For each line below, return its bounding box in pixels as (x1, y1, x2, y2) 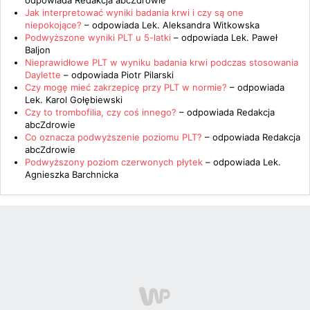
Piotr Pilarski (121, 69, 174, 80)
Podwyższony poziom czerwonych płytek (25, 156, 203, 167)
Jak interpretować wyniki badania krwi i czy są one (25, 7, 244, 18)
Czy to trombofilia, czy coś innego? (25, 107, 176, 118)
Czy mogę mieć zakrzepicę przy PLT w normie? (25, 82, 230, 93)
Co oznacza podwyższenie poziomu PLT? (25, 131, 202, 143)
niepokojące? (25, 19, 84, 30)
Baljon (25, 44, 51, 55)
